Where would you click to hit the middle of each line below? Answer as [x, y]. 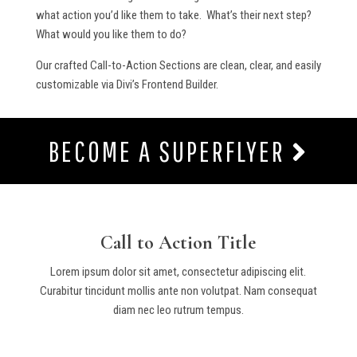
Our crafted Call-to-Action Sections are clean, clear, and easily [178, 65]
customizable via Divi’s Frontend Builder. [127, 84]
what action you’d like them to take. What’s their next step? [173, 15]
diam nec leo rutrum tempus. [178, 310]
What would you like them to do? [111, 34]
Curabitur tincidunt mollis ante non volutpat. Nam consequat [178, 291]
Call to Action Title [178, 243]
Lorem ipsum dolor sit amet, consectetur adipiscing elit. [178, 272]
